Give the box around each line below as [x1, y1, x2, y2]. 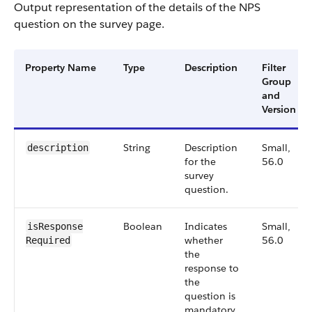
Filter [262, 61, 286, 74]
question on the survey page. [14, 17, 164, 31]
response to [185, 262, 239, 274]
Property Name [25, 61, 96, 74]
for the [185, 155, 216, 168]
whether [185, 234, 223, 247]
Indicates [185, 220, 227, 233]
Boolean [123, 220, 162, 233]
